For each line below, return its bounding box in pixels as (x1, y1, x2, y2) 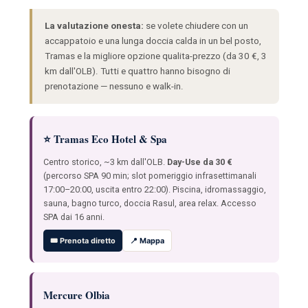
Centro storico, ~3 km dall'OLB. (43, 156, 167, 167)
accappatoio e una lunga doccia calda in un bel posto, (44, 35, 261, 46)
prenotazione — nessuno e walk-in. (44, 80, 184, 91)
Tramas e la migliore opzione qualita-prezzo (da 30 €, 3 (44, 50, 267, 61)
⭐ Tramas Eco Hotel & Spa (43, 131, 167, 146)
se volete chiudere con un (143, 20, 248, 31)
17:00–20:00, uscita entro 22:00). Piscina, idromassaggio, (43, 184, 266, 195)
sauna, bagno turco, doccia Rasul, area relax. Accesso (43, 197, 256, 208)
